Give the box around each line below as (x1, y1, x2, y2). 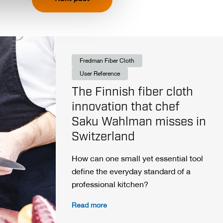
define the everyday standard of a (72, 169, 191, 176)
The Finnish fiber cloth (72, 87, 193, 99)
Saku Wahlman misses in (72, 116, 206, 128)
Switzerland (72, 131, 135, 143)
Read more (72, 203, 107, 209)
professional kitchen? (72, 182, 148, 189)
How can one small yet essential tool (72, 156, 203, 163)
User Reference (80, 71, 120, 77)
